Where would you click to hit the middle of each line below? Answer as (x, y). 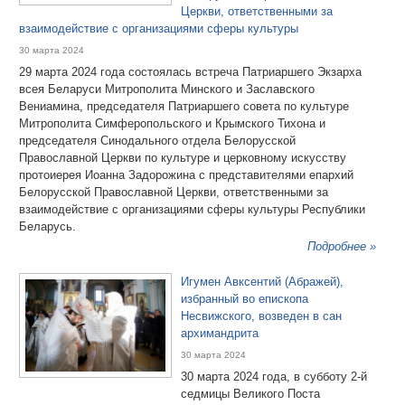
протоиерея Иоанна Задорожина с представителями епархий (186, 175)
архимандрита (220, 333)
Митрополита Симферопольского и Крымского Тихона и (172, 123)
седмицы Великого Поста (250, 394)
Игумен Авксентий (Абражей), (262, 282)
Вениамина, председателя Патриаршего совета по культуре (184, 106)
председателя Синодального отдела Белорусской (157, 141)
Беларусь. (47, 226)
